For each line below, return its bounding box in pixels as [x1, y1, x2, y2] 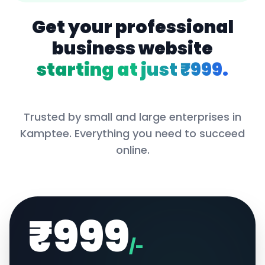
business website [52, 36, 213, 61]
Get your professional [31, 15, 234, 40]
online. [115, 143, 150, 157]
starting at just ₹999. [37, 57, 228, 82]
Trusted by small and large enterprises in [24, 109, 241, 124]
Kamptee [20, 126, 69, 141]
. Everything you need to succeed [69, 126, 245, 141]
